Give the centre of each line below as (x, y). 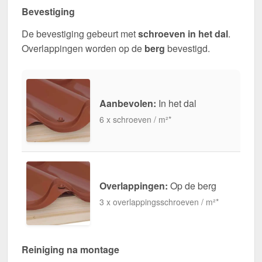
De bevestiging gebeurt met (80, 33)
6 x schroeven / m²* (135, 119)
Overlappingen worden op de (83, 48)
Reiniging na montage (70, 249)
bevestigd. (187, 48)
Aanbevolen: (127, 103)
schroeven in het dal (183, 33)
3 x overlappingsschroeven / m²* (159, 202)
